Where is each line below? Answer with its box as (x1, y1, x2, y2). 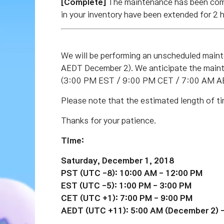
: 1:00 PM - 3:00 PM (114, 181, 191, 189)
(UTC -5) (79, 181, 114, 189)
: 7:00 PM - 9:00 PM (115, 194, 192, 202)
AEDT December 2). (61, 64, 135, 72)
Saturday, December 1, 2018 (61, 156, 174, 164)
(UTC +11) (85, 206, 126, 214)
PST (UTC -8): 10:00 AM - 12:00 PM (61, 169, 202, 177)
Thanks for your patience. (61, 116, 156, 124)
